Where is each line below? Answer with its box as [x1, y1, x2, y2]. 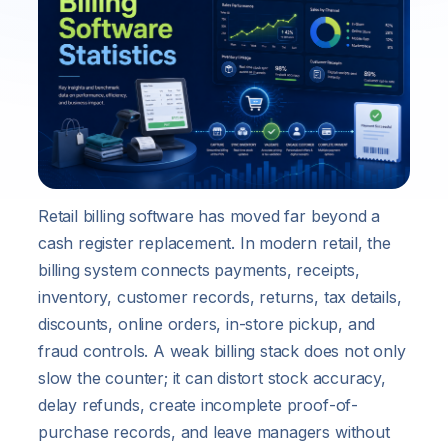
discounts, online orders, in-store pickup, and [38, 314, 376, 335]
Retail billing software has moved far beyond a [38, 206, 381, 227]
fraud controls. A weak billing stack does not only [38, 341, 406, 362]
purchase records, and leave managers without [38, 422, 390, 443]
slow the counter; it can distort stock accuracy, [38, 368, 386, 389]
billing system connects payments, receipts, [38, 260, 360, 281]
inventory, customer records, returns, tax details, [38, 287, 402, 308]
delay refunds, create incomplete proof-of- [38, 395, 358, 416]
